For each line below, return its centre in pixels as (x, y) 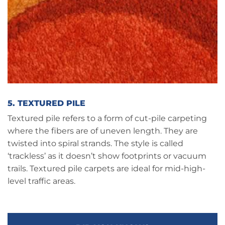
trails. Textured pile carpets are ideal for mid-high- (106, 169)
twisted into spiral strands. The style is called (95, 144)
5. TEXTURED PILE (46, 103)
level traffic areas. (41, 181)
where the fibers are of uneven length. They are (103, 131)
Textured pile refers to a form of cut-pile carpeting (107, 119)
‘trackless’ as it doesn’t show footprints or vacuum (107, 156)
